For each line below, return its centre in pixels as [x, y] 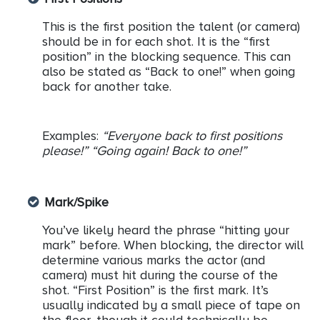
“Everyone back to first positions [192, 136]
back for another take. [107, 87]
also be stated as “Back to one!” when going [169, 72]
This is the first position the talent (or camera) [171, 27]
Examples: [72, 136]
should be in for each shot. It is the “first [156, 42]
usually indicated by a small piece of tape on [171, 305]
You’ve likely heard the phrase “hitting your [166, 230]
